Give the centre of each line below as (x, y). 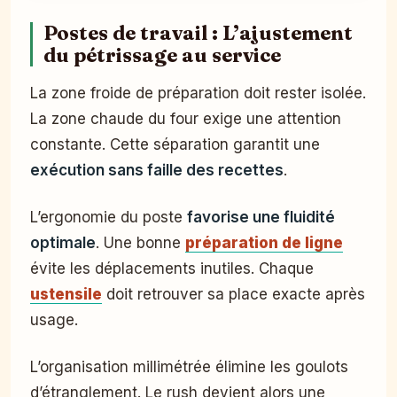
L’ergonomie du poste (109, 217)
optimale (63, 242)
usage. (54, 319)
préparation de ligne (264, 242)
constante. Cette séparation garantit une (175, 144)
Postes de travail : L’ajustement (198, 33)
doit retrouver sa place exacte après (234, 294)
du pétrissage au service (162, 55)
